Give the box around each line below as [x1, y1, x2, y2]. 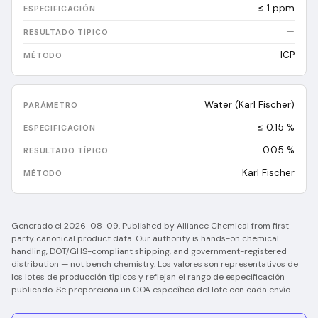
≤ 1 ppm [258, 2, 295, 14]
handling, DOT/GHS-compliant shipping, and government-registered [11, 246, 287, 257]
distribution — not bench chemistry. [11, 258, 155, 270]
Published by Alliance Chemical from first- [122, 220, 293, 231]
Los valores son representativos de [158, 258, 298, 270]
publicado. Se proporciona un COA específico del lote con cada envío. [11, 284, 292, 295]
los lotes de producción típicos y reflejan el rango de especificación [11, 271, 285, 283]
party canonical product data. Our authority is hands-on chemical [11, 233, 279, 244]
